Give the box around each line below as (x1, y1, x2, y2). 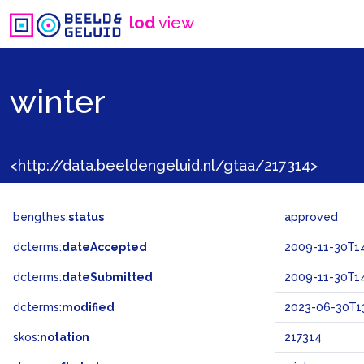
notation (40, 331, 89, 344)
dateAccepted (62, 240, 147, 253)
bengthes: (13, 210, 68, 223)
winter (10, 81, 106, 120)
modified (62, 301, 115, 314)
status (68, 210, 104, 223)
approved (284, 210, 338, 223)
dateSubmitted (62, 271, 153, 284)
